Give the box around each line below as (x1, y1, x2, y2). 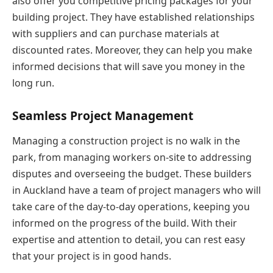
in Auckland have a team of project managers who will (12, 183, 261, 197)
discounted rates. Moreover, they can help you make (12, 43, 252, 57)
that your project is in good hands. (12, 249, 171, 263)
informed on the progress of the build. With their (12, 216, 237, 230)
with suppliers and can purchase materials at (12, 26, 219, 40)
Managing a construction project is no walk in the (12, 134, 240, 148)
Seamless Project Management (12, 107, 193, 124)
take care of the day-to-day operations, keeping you (12, 200, 250, 214)
